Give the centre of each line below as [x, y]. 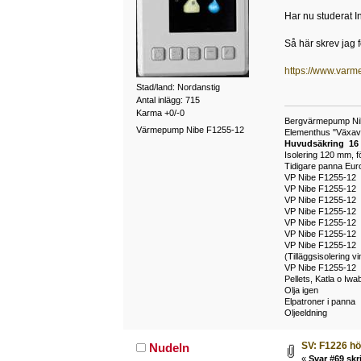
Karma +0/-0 [160, 112]
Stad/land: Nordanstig [178, 87]
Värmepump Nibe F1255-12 [190, 130]
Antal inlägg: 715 [168, 100]
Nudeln [170, 347]
